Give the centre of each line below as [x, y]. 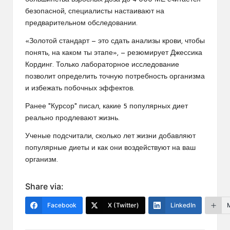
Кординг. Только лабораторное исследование [102, 65]
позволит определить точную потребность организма [115, 76]
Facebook [62, 205]
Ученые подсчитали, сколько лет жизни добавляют [110, 136]
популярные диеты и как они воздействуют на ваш [110, 148]
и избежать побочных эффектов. [80, 88]
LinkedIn [183, 205]
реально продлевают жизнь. [72, 118]
